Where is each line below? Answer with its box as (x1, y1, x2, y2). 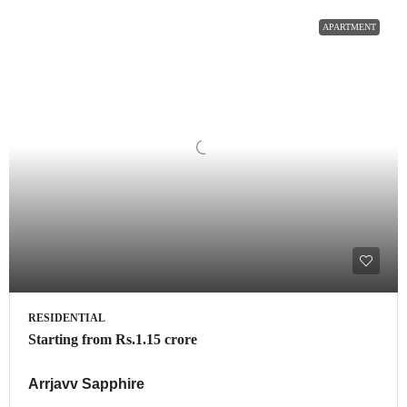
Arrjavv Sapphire (28, 376, 144, 392)
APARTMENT (323, 22, 376, 33)
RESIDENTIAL (28, 312, 105, 325)
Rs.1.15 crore (115, 332, 197, 348)
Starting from (28, 332, 115, 348)
